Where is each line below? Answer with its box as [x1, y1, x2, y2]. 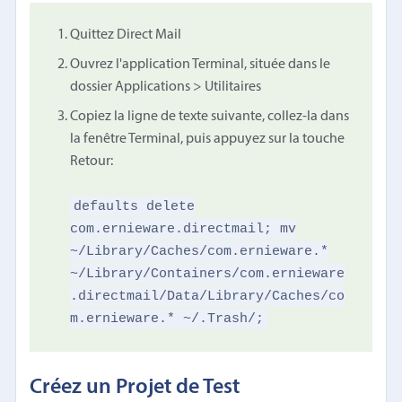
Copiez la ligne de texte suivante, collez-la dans [70, 109, 350, 124]
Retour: [70, 153, 114, 169]
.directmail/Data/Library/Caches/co [70, 287, 345, 304]
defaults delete [73, 197, 195, 214]
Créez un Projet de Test [30, 376, 240, 398]
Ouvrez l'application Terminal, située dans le [70, 57, 331, 72]
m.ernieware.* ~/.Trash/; [70, 310, 265, 327]
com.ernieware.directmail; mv [70, 220, 297, 237]
